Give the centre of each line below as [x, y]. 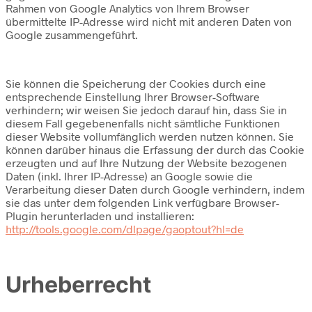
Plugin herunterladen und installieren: [100, 216]
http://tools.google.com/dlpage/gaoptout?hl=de [125, 229]
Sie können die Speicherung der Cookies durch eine [136, 84]
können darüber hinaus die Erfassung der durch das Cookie [155, 150]
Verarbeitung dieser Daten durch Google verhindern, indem [155, 189]
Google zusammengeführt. [72, 35]
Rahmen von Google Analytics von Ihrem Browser [127, 8]
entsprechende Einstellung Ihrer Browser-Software [133, 97]
